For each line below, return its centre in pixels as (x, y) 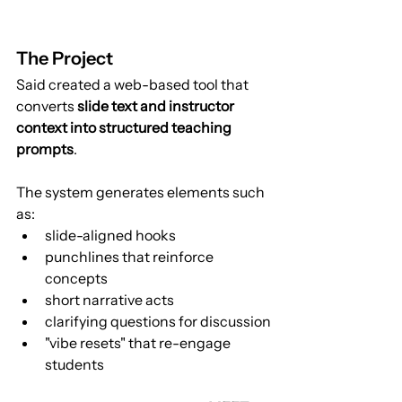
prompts (45, 149)
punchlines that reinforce (131, 256)
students (74, 364)
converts (47, 105)
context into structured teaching (125, 127)
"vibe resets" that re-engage (139, 342)
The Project (65, 58)
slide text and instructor (157, 105)
